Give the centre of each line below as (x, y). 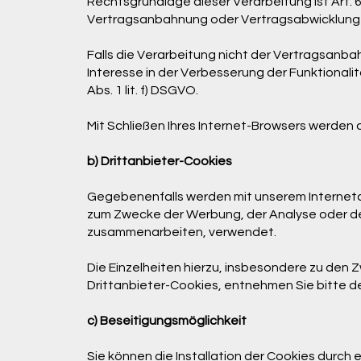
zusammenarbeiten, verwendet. (181, 232)
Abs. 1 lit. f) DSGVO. (142, 90)
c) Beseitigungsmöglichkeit (166, 320)
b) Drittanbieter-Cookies (159, 161)
